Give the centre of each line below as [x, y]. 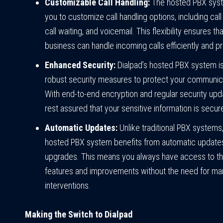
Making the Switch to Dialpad [79, 215]
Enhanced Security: [80, 65]
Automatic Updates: [81, 128]
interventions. [68, 186]
